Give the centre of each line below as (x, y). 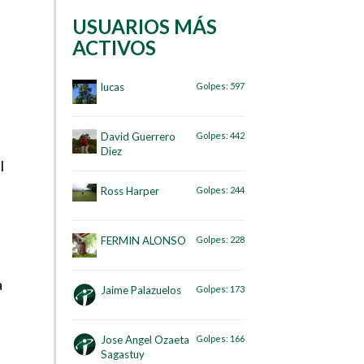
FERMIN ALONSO (143, 240)
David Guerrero (138, 136)
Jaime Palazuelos (141, 290)
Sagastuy (123, 354)
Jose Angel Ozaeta (145, 339)
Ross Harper (130, 191)
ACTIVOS (114, 48)
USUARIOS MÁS (145, 27)
